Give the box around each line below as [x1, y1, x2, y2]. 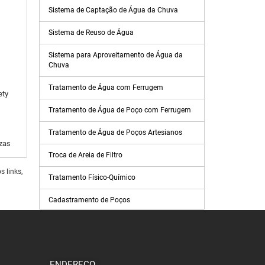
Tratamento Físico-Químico [49, 173, 135, 182]
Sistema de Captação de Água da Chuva [49, 6, 178, 14]
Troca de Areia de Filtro [49, 151, 122, 159]
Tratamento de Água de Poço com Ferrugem [49, 106, 191, 114]
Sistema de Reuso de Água [49, 28, 134, 37]
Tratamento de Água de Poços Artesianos [49, 128, 182, 137]
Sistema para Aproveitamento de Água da [49, 51, 183, 59]
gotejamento [49, 228, 89, 237]
